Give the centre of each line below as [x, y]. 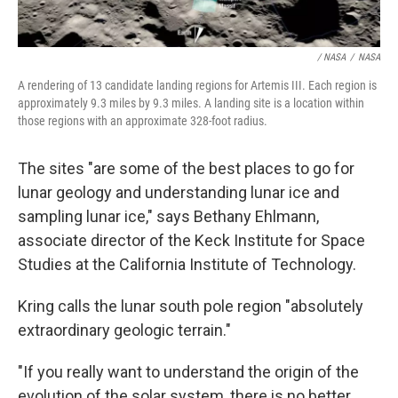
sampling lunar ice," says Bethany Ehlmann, [168, 216]
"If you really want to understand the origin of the [188, 371]
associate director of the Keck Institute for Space [191, 240]
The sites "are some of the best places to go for [186, 168]
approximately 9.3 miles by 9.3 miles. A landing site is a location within [191, 103]
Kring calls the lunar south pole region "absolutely [191, 306]
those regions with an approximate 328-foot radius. [143, 120]
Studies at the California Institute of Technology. [187, 264]
